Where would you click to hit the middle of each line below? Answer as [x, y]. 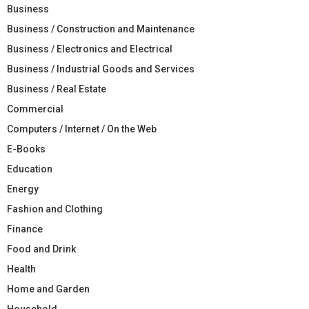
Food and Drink [41, 249]
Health [21, 269]
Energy [23, 189]
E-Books [26, 149]
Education [30, 169]
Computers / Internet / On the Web [82, 129]
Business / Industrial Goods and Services [101, 69]
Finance [25, 229]
